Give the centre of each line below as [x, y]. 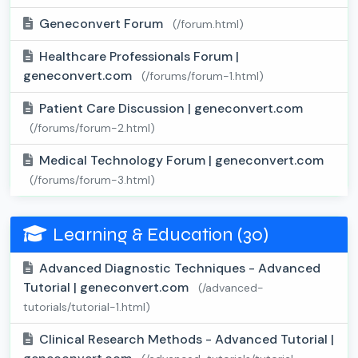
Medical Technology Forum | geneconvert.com [181, 161]
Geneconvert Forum [103, 24]
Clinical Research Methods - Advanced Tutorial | [187, 340]
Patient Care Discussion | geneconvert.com [171, 109]
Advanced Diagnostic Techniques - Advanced [180, 268]
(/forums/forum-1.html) [203, 76]
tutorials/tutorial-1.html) [87, 307]
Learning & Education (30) [161, 235]
